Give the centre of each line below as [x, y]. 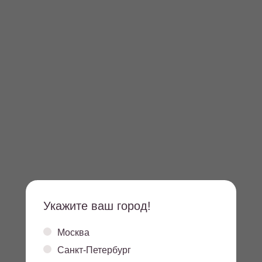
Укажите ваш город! [97, 206]
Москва [73, 232]
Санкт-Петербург [94, 250]
